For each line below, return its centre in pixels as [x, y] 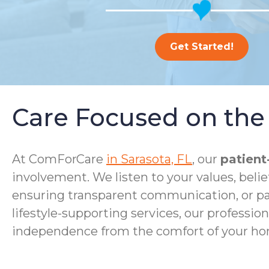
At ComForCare [59, 159]
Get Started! [202, 47]
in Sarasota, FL [149, 159]
